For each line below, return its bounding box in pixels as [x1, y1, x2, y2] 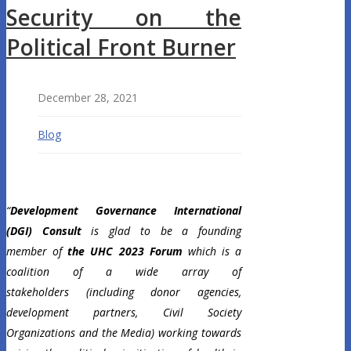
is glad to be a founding [81, 223, 242, 239]
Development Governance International [10, 203, 241, 219]
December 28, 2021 [38, 90, 138, 106]
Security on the [6, 2, 241, 33]
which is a [182, 244, 241, 259]
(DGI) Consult [6, 223, 81, 239]
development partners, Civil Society [6, 305, 241, 320]
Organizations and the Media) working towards [6, 325, 241, 341]
